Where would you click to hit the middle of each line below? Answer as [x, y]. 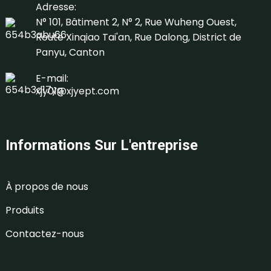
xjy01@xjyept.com [77, 91]
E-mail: [52, 79]
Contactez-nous [44, 234]
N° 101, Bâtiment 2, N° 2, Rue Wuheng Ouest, [136, 22]
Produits [24, 211]
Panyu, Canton [70, 53]
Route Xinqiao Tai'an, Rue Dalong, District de [138, 38]
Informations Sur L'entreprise [101, 145]
